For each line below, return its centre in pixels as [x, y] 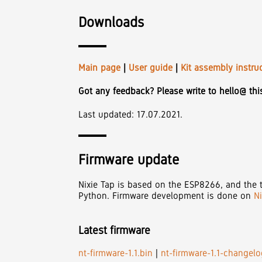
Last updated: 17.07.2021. [131, 115]
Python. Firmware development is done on [166, 196]
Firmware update [129, 160]
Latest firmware [115, 230]
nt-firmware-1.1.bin [116, 253]
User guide [151, 67]
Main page [100, 67]
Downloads [111, 22]
